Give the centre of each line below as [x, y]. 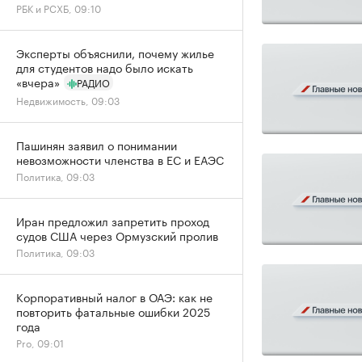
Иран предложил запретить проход [113, 221]
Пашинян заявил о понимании [97, 145]
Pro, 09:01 [40, 342]
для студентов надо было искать [105, 67]
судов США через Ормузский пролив [117, 235]
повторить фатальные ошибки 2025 [113, 311]
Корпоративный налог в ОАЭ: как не [114, 297]
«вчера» [38, 82]
